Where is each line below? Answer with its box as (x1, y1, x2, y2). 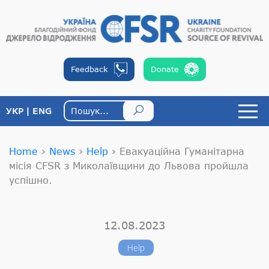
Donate (150, 64, 179, 74)
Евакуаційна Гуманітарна (119, 145, 244, 157)
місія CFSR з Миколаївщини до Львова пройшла (9, 159, 249, 171)
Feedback (70, 64, 108, 74)
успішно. (9, 174, 52, 186)
